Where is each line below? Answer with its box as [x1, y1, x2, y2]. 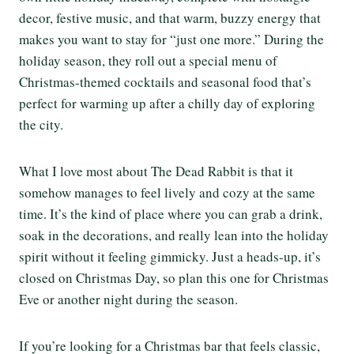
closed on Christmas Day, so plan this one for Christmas [19, 268, 329, 287]
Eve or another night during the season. [19, 289, 238, 308]
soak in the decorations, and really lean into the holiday [19, 225, 329, 244]
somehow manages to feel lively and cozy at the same [19, 183, 315, 201]
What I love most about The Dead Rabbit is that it [19, 161, 293, 180]
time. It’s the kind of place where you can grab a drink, [19, 204, 322, 223]
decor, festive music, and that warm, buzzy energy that [19, 8, 321, 27]
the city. [19, 115, 63, 134]
